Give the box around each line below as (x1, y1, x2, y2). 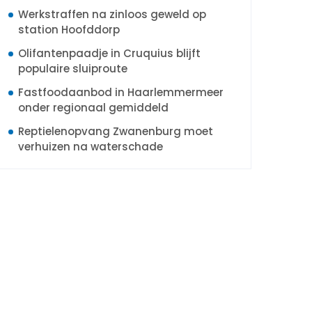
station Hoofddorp (18, 22, 120, 37)
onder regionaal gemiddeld (18, 100, 169, 115)
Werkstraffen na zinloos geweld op (18, 7, 206, 22)
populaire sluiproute (18, 61, 127, 76)
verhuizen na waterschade (18, 139, 163, 154)
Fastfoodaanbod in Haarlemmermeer (18, 85, 224, 100)
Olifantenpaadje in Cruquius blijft (18, 46, 201, 61)
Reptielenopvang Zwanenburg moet (18, 124, 213, 139)
